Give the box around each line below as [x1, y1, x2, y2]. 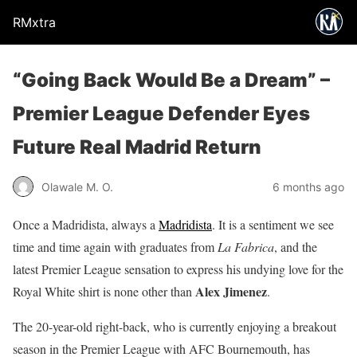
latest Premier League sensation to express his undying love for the [13, 261, 343, 277]
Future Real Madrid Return [13, 135, 261, 159]
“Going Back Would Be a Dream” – [13, 69, 330, 92]
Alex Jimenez [195, 282, 267, 300]
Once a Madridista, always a [13, 216, 159, 233]
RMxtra [13, 14, 56, 30]
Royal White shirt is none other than [13, 283, 195, 300]
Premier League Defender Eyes [13, 102, 310, 125]
